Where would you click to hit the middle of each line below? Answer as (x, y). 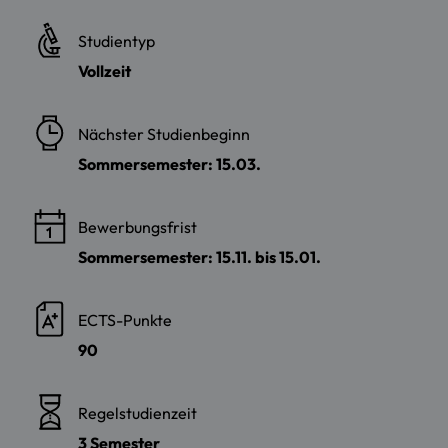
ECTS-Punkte (125, 319)
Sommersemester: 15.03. (169, 163)
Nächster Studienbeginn (164, 133)
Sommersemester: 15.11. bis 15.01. (199, 256)
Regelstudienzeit (137, 412)
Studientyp (116, 40)
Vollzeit (104, 70)
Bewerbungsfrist (137, 226)
